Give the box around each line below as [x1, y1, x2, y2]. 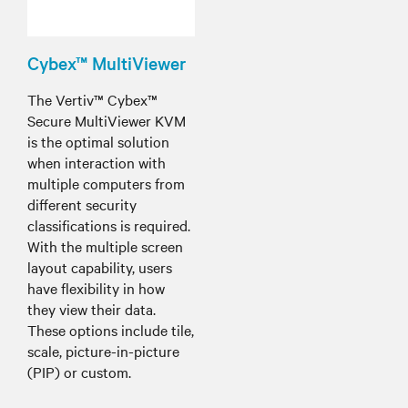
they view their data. [27, 298, 156, 319]
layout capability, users [27, 256, 172, 277]
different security [27, 193, 137, 214]
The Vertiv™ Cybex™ [27, 88, 158, 109]
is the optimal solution [27, 130, 169, 151]
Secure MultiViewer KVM [27, 109, 186, 130]
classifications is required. [27, 214, 190, 235]
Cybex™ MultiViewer [27, 50, 186, 75]
